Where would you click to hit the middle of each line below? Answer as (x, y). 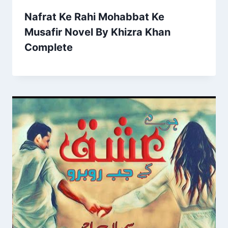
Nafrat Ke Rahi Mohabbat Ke (94, 17)
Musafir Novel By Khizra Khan (97, 32)
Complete (49, 47)
